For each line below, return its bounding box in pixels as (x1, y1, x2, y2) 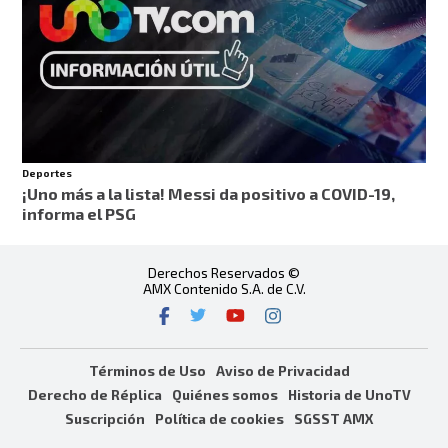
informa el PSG (22, 203, 137, 223)
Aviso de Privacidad (215, 362, 350, 380)
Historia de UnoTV (287, 386, 411, 404)
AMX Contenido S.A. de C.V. (142, 279, 306, 297)
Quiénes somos (171, 386, 278, 404)
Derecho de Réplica (27, 386, 162, 404)
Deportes (22, 166, 73, 179)
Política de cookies (155, 410, 284, 428)
